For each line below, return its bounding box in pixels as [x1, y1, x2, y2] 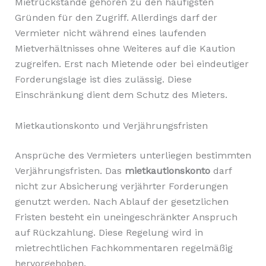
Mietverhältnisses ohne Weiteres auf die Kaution [14, 43, 235, 55]
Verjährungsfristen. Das [14, 164, 125, 176]
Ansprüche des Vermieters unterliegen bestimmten [14, 149, 251, 161]
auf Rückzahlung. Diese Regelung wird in [14, 226, 203, 238]
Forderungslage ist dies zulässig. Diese [14, 74, 192, 85]
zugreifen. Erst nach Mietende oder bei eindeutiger [14, 58, 249, 70]
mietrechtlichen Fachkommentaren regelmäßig [14, 242, 233, 254]
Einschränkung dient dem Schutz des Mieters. [14, 89, 227, 101]
